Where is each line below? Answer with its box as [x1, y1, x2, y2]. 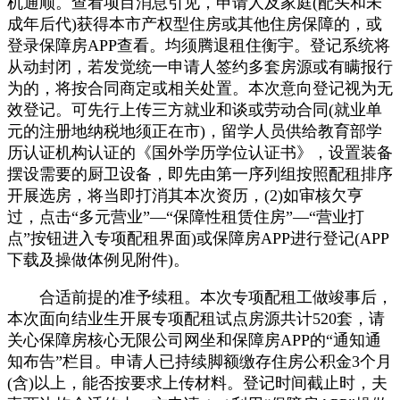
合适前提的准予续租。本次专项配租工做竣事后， [7, 287, 393, 306]
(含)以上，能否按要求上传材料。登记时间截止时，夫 [7, 373, 387, 392]
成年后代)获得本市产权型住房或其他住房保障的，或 [7, 14, 382, 33]
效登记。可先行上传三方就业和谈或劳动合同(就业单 [7, 100, 382, 119]
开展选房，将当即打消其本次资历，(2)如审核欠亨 [7, 186, 363, 204]
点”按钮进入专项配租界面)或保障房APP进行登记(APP [7, 229, 389, 247]
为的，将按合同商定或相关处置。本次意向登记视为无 [7, 79, 393, 97]
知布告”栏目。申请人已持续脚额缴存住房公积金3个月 [7, 352, 392, 371]
